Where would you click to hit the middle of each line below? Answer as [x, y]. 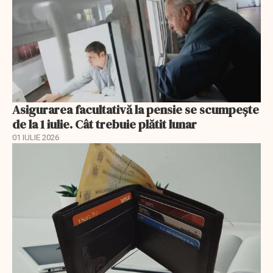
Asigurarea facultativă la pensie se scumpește [136, 109]
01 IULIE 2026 [36, 137]
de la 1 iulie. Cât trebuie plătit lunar [105, 124]
